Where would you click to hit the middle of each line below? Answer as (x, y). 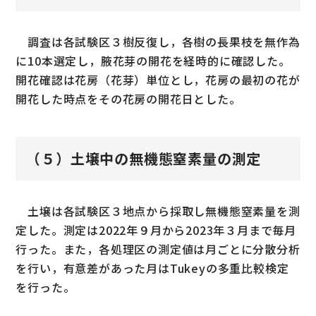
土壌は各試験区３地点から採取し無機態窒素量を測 (158, 211)
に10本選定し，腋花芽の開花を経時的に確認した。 (153, 60)
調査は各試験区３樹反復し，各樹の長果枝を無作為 (158, 41)
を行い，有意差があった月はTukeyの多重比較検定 (152, 268)
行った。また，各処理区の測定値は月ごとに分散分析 (158, 249)
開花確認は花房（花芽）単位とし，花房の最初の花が (158, 79)
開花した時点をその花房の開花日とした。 (128, 98)
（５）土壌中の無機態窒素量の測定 (144, 158)
